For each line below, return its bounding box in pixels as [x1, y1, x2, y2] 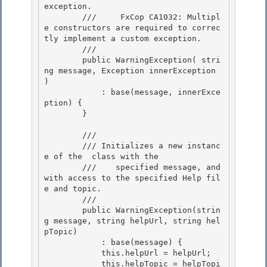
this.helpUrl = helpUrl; [44, 249, 101, 258]
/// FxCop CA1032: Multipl [44, 13, 82, 22]
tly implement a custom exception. [44, 34, 206, 44]
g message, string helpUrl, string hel [44, 216, 221, 226]
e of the [44, 152, 87, 162]
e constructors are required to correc [44, 23, 221, 33]
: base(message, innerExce [44, 88, 101, 97]
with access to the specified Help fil [44, 173, 221, 183]
